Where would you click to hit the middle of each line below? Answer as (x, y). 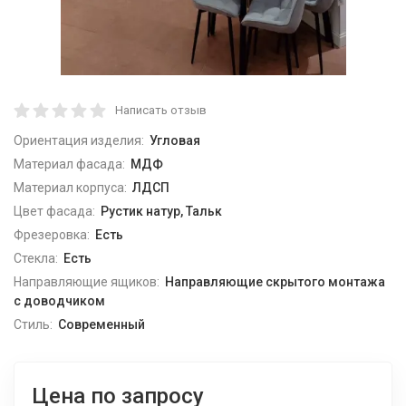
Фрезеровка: (52, 235)
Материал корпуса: (70, 188)
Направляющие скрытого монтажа (275, 282)
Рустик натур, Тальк (161, 211)
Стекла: (36, 258)
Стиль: (33, 324)
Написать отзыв (161, 110)
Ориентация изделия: (79, 140)
